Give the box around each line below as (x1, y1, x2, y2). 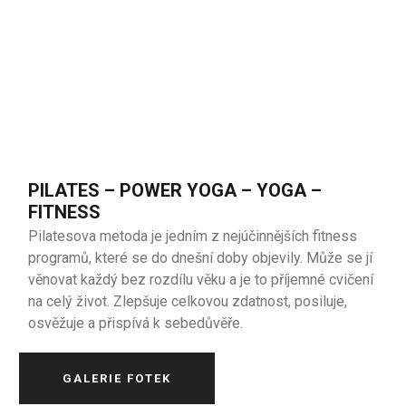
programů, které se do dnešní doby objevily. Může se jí (28, 249, 373, 266)
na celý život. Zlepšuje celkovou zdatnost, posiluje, (28, 293, 348, 310)
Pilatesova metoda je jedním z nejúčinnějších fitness (28, 227, 358, 245)
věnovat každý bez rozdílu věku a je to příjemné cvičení (28, 271, 374, 288)
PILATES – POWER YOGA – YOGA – (28, 179, 323, 201)
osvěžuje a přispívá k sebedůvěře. (28, 314, 244, 332)
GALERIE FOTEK (63, 372, 172, 385)
